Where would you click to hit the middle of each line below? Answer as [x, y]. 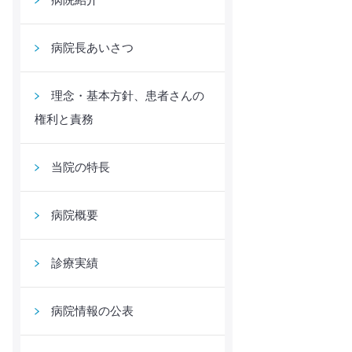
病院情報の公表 [92, 311]
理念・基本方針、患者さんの [127, 95]
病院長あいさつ [92, 48]
